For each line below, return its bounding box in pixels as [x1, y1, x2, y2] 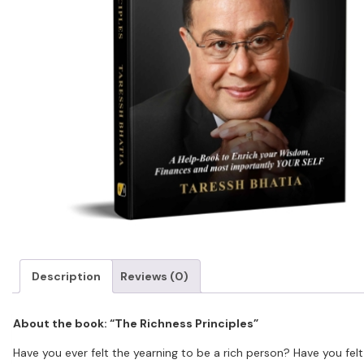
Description [32, 269, 101, 284]
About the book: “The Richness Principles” [13, 315, 258, 331]
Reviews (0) [120, 269, 188, 284]
